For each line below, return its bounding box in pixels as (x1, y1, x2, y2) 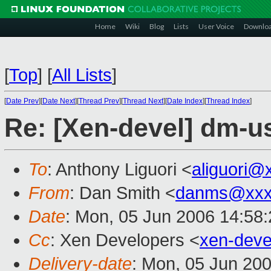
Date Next (42, 97, 75, 105)
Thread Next (123, 97, 163, 105)
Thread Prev (79, 97, 119, 105)
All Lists (52, 65, 112, 85)
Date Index (167, 97, 203, 105)
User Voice (198, 22, 234, 31)
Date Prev (6, 97, 39, 105)
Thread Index (206, 97, 250, 105)
